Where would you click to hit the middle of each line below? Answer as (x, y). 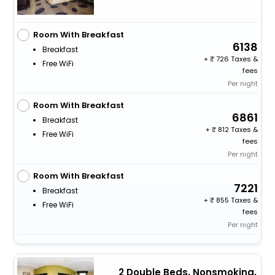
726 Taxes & (236, 59)
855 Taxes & (236, 200)
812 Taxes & (237, 129)
